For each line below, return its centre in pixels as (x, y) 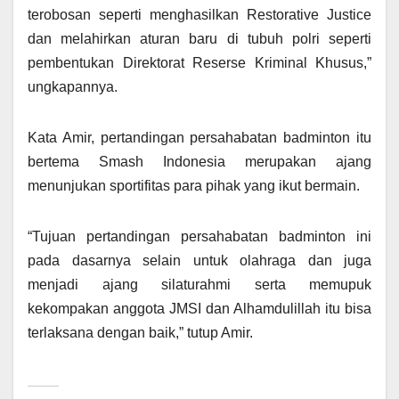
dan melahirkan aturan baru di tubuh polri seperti (199, 39)
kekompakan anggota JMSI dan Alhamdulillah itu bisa (199, 309)
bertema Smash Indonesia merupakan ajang (199, 162)
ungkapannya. (73, 87)
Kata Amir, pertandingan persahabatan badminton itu (199, 138)
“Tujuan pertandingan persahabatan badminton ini (199, 237)
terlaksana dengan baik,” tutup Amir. (140, 333)
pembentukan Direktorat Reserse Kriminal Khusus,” (199, 63)
